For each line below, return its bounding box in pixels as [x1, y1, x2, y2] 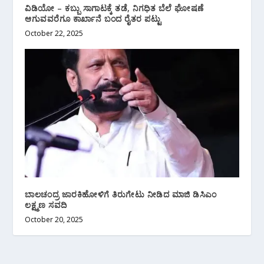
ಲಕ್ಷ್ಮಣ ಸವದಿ [25, 199, 67, 211]
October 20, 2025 [25, 214, 84, 225]
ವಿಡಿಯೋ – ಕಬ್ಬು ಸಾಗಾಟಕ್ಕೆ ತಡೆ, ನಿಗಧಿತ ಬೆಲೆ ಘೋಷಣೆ [25, 2, 204, 14]
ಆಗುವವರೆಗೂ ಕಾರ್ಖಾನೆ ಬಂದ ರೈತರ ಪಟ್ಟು [25, 13, 161, 25]
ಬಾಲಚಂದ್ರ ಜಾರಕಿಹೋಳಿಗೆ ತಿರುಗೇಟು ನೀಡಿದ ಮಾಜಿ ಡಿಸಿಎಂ [25, 189, 217, 200]
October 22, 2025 [25, 28, 84, 39]
